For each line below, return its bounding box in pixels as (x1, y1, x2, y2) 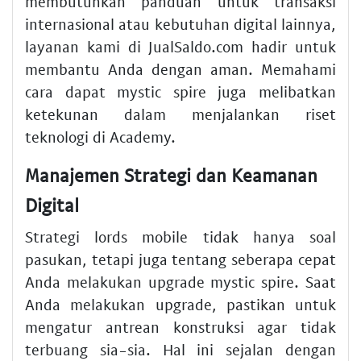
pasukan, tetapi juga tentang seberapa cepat (25, 250, 336, 269)
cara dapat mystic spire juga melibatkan (25, 81, 336, 101)
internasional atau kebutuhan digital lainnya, (25, 14, 336, 33)
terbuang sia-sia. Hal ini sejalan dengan (25, 340, 336, 359)
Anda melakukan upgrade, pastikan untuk (25, 295, 336, 314)
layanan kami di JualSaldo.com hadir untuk (25, 36, 336, 56)
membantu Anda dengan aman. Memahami (25, 59, 336, 78)
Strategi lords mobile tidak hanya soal (25, 227, 336, 247)
